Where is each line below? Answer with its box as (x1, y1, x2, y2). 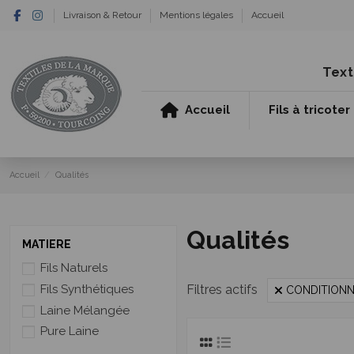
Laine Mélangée (40, 303, 130, 318)
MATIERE (22, 237, 71, 250)
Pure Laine (40, 324, 99, 339)
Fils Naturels (40, 261, 107, 276)
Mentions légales (159, 9, 235, 21)
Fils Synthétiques (40, 281, 134, 296)
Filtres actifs (186, 282, 258, 298)
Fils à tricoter (269, 103, 350, 118)
